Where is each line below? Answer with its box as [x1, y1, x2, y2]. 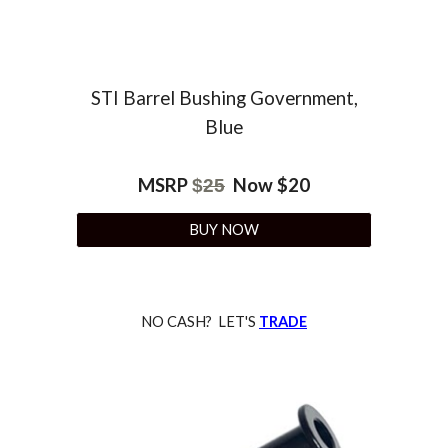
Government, [245, 86, 358, 109]
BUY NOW [189, 221, 259, 239]
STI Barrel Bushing [90, 86, 246, 109]
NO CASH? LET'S [141, 312, 259, 330]
